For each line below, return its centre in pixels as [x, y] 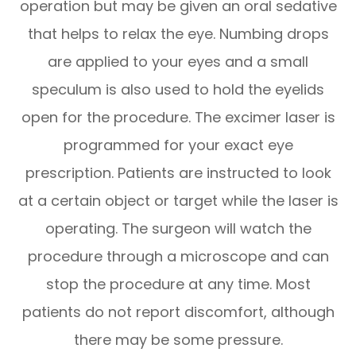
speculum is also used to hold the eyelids [178, 89]
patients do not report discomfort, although [178, 311]
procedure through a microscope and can [178, 256]
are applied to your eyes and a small [178, 61]
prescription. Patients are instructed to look [178, 172]
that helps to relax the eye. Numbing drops [178, 33]
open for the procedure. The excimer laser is [178, 117]
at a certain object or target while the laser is [178, 200]
